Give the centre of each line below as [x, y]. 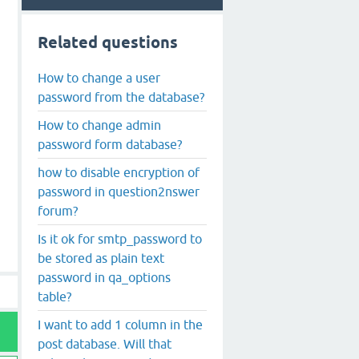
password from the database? [121, 97]
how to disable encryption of [119, 172]
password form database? [110, 144]
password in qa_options [104, 277]
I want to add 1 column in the [120, 324]
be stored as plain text [101, 258]
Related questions [108, 42]
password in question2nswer [119, 191]
